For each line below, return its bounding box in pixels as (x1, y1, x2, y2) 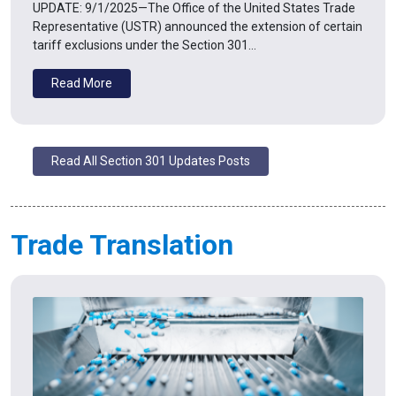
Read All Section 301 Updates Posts (51, 154, 250, 169)
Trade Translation (11, 228, 233, 263)
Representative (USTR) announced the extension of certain (33, 19, 362, 34)
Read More (51, 76, 112, 91)
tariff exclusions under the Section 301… (33, 38, 256, 53)
